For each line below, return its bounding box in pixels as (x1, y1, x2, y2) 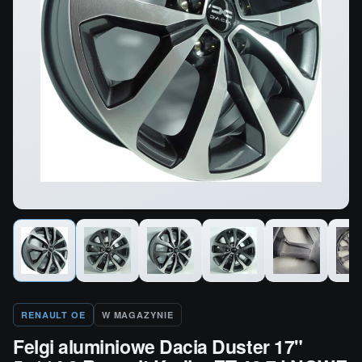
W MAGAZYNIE (101, 308, 174, 321)
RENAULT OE (21, 308, 86, 321)
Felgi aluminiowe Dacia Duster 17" (13, 332, 303, 360)
